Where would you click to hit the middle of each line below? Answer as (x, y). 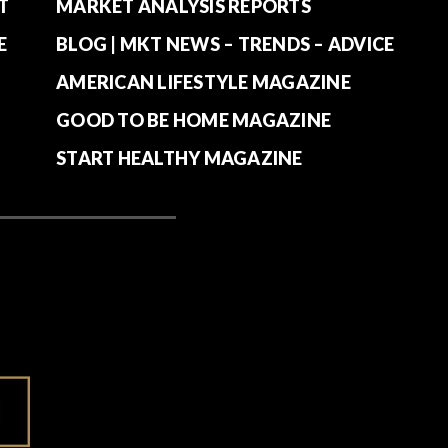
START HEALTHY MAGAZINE (179, 158)
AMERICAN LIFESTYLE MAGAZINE (203, 82)
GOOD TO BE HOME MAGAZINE (193, 120)
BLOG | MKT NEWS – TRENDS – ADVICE (225, 44)
